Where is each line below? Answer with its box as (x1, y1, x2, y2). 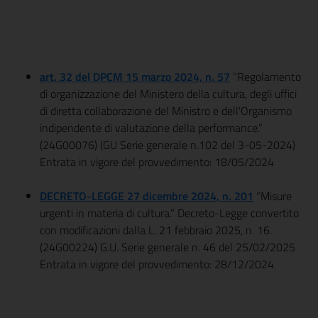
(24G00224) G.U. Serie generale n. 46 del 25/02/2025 (40, 238, 295, 256)
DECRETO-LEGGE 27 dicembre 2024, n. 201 (40, 187, 253, 204)
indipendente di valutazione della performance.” (40, 119, 263, 136)
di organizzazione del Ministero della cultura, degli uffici (40, 85, 297, 102)
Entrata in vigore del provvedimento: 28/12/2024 (40, 256, 274, 273)
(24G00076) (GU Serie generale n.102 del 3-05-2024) (40, 136, 295, 153)
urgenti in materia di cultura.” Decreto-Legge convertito (40, 204, 299, 221)
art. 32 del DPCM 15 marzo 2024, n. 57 (40, 68, 230, 85)
